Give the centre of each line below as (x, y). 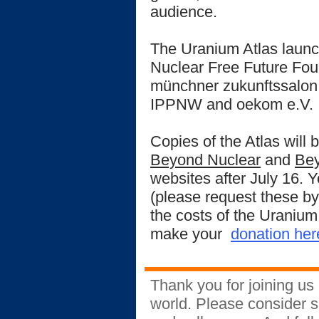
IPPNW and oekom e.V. (232, 104)
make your (190, 234)
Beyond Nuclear (205, 160)
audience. (184, 12)
